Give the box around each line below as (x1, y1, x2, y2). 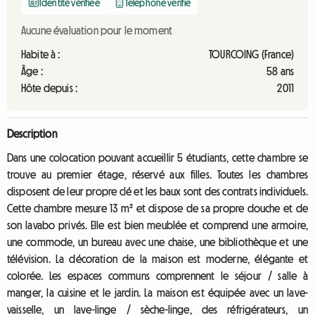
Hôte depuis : (21, 82, 78, 94)
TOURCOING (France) (209, 49, 294, 60)
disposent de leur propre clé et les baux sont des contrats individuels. (7, 186, 308, 197)
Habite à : (21, 49, 60, 60)
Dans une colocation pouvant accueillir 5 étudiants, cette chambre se (7, 152, 308, 163)
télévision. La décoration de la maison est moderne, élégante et (7, 253, 308, 264)
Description (7, 128, 57, 139)
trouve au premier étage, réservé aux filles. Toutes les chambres (7, 169, 308, 180)
